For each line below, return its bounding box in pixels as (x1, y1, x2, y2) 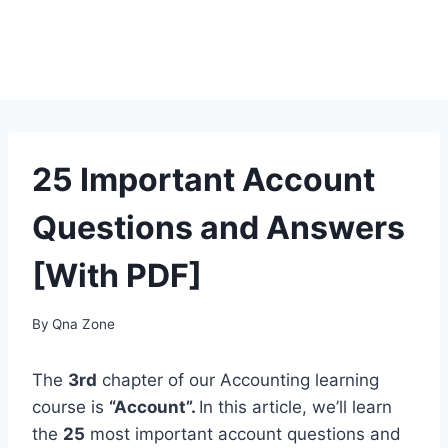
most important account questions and (85, 423, 401, 444)
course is (32, 396, 109, 417)
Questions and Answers (32, 208, 405, 247)
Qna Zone (52, 315, 116, 332)
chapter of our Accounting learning (97, 369, 379, 390)
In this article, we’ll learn (199, 396, 392, 417)
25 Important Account (32, 160, 375, 199)
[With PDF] (32, 256, 202, 295)
